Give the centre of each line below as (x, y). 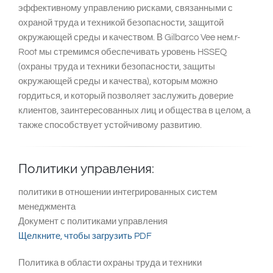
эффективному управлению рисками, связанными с (126, 8)
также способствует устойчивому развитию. (110, 125)
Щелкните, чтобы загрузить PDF (85, 236)
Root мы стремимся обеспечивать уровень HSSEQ (122, 52)
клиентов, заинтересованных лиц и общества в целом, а (134, 111)
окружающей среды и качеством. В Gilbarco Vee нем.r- (129, 37)
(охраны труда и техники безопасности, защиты (117, 67)
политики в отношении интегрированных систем (118, 192)
